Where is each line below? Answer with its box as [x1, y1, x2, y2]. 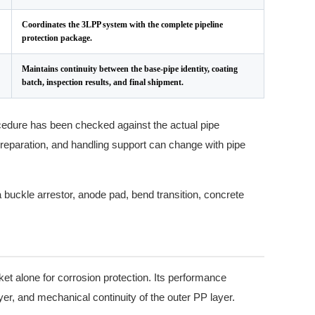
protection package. [22, 33, 92, 43]
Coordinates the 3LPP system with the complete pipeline [22, 20, 223, 30]
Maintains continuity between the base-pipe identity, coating [22, 64, 238, 74]
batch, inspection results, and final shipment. [22, 77, 184, 87]
